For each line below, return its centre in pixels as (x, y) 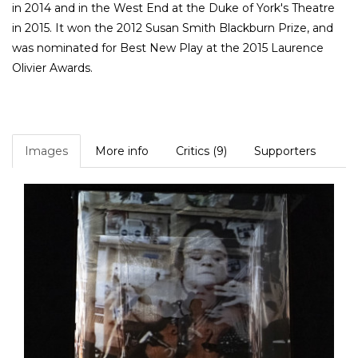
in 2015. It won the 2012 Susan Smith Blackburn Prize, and (173, 28)
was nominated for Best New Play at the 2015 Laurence (168, 48)
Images (46, 151)
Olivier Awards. (52, 68)
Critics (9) (201, 151)
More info (122, 151)
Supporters (285, 151)
